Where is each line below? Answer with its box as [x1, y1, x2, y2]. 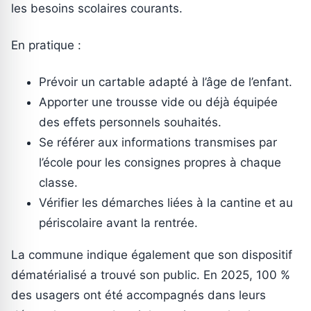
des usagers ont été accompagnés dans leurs [11, 287, 266, 302]
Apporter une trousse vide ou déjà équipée [39, 94, 278, 109]
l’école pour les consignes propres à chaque [39, 155, 281, 169]
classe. [39, 175, 78, 190]
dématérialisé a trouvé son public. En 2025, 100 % [11, 267, 290, 282]
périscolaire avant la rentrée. [39, 215, 198, 230]
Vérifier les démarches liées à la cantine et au [39, 195, 293, 210]
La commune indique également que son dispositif [11, 247, 292, 262]
